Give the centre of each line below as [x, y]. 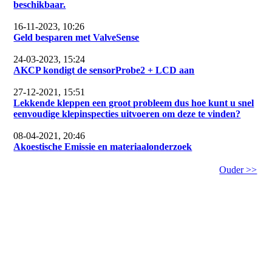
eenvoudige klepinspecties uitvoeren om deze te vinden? [127, 114]
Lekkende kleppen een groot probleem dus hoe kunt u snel [134, 103]
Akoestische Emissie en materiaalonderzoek [103, 147]
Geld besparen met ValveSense [76, 38]
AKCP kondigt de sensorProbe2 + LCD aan [104, 70]
